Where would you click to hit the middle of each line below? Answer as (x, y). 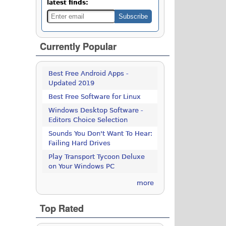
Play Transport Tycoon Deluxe (97, 157)
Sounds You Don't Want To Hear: (101, 134)
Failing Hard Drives (80, 143)
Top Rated (62, 209)
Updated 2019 (72, 83)
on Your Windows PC (82, 166)
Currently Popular (78, 47)
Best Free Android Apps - (89, 74)
